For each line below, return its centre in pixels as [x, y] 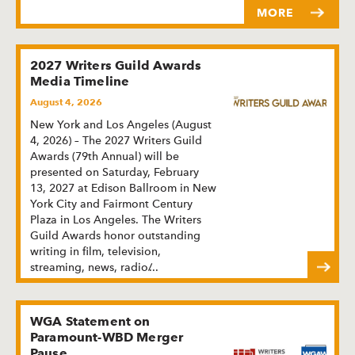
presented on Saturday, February [115, 172]
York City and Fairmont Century [111, 203]
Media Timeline [80, 81]
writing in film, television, [95, 251]
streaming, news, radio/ [91, 267]
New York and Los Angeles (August [121, 124]
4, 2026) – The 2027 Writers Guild [116, 140]
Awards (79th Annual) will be [105, 156]
